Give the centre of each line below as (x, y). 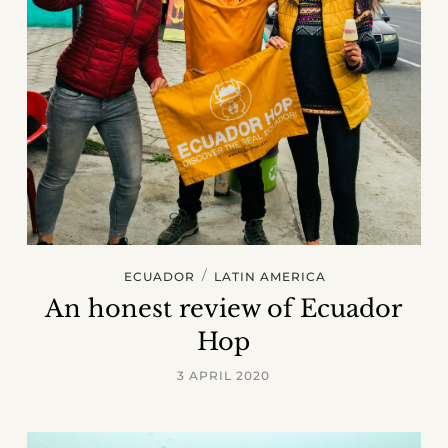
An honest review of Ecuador (224, 309)
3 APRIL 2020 (224, 376)
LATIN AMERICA (269, 277)
